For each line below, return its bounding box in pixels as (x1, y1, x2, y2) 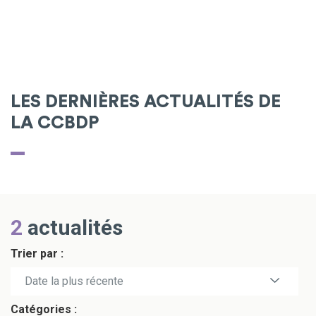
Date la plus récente (25, 274, 123, 288)
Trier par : (11, 247, 63, 260)
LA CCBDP (11, 114, 99, 132)
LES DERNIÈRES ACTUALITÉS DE (11, 93, 281, 111)
